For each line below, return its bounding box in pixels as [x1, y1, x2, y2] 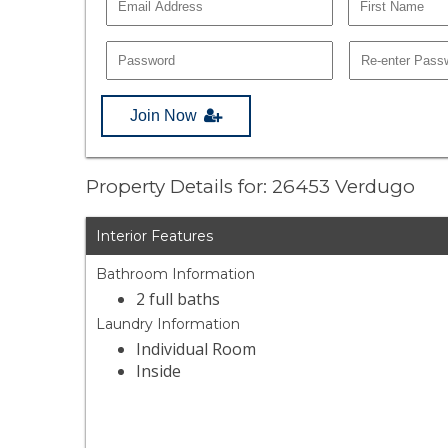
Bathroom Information [96, 265, 256, 284]
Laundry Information [96, 315, 241, 334]
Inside [136, 360, 182, 383]
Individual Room [136, 338, 257, 361]
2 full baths [136, 288, 221, 311]
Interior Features [96, 227, 214, 246]
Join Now [130, 106, 198, 124]
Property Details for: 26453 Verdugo [86, 175, 416, 199]
